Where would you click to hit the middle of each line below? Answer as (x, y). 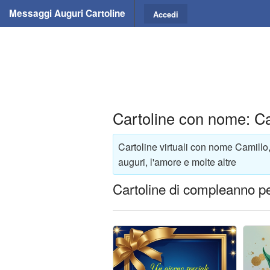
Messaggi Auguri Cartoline (67, 13)
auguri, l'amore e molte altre (177, 162)
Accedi (166, 14)
